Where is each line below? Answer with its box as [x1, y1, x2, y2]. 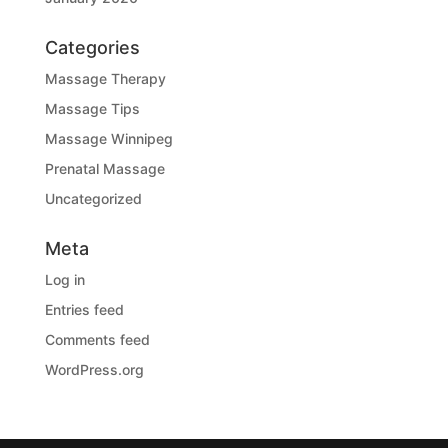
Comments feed [44, 330, 150, 348]
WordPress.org [44, 360, 144, 378]
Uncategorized [44, 189, 142, 207]
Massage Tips [44, 99, 140, 117]
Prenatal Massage [44, 159, 165, 177]
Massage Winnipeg [44, 129, 173, 147]
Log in [44, 270, 85, 288]
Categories [44, 36, 140, 58]
